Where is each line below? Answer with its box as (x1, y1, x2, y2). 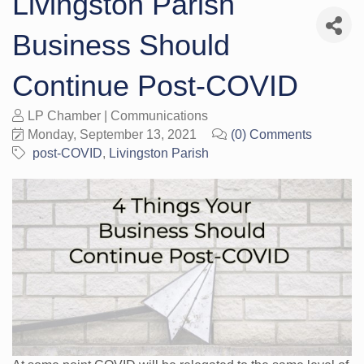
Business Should (12, 28, 230, 62)
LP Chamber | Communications (28, 108, 208, 123)
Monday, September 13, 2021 (28, 127, 197, 141)
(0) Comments (231, 127, 312, 141)
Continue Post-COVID (12, 68, 298, 102)
